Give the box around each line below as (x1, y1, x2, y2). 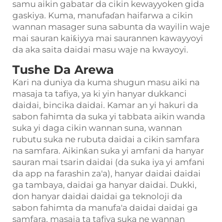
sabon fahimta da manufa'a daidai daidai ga (12, 203, 198, 213)
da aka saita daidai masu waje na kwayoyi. (12, 45, 188, 55)
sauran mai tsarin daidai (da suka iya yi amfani (12, 157, 205, 167)
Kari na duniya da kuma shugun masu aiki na (12, 77, 200, 87)
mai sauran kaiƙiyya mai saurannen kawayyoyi (12, 33, 203, 43)
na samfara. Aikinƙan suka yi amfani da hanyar (12, 146, 204, 156)
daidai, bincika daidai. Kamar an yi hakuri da (12, 100, 198, 110)
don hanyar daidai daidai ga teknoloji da (12, 191, 182, 201)
